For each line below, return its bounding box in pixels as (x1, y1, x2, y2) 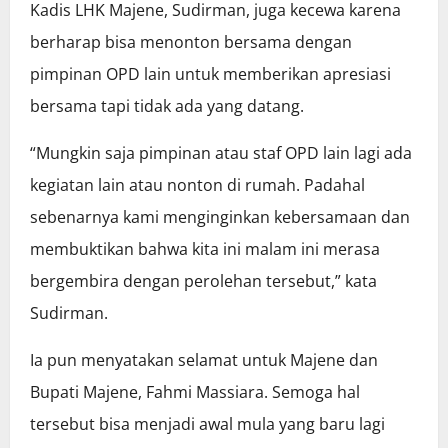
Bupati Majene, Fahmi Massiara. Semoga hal (30, 381, 360, 404)
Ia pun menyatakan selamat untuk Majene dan (30, 349, 378, 372)
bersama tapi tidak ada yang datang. (30, 95, 304, 118)
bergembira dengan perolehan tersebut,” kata (30, 270, 377, 293)
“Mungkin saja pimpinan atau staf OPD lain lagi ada (30, 142, 412, 165)
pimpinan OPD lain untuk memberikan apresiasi (30, 63, 391, 86)
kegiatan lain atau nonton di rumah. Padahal (30, 174, 365, 197)
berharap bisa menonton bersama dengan (30, 31, 352, 54)
